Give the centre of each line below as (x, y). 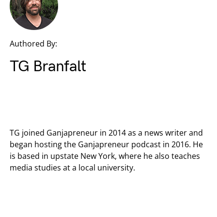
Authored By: (33, 44)
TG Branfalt (48, 67)
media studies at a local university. (72, 168)
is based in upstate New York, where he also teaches (105, 156)
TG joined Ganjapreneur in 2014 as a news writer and (106, 133)
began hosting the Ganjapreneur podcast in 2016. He (106, 144)
